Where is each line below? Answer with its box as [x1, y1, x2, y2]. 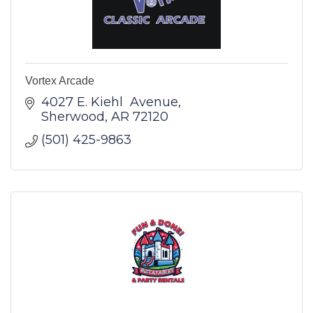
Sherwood [41, 108, 105, 124]
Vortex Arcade [25, 74, 94, 87]
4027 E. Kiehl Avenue [41, 94, 178, 110]
